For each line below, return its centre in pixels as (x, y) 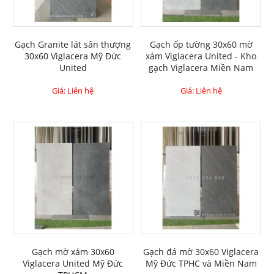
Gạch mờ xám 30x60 (73, 251)
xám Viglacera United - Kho (201, 56)
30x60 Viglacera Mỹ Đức (73, 56)
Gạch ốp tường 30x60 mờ (201, 45)
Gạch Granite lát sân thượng (73, 45)
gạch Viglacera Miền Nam (201, 68)
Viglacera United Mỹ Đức (73, 263)
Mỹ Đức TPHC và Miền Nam (201, 263)
